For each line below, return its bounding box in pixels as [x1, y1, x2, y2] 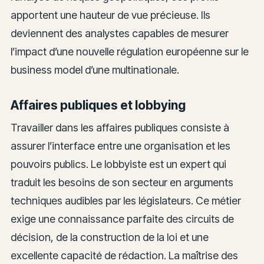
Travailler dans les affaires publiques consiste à [10, 121, 229, 134]
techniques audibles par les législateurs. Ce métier [10, 194, 241, 207]
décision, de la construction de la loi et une [10, 231, 209, 244]
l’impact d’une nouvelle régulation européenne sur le [10, 45, 249, 58]
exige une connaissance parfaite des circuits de [10, 213, 234, 226]
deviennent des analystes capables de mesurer [10, 27, 229, 40]
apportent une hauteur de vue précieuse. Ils [10, 9, 210, 22]
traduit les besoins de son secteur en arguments [10, 176, 233, 189]
